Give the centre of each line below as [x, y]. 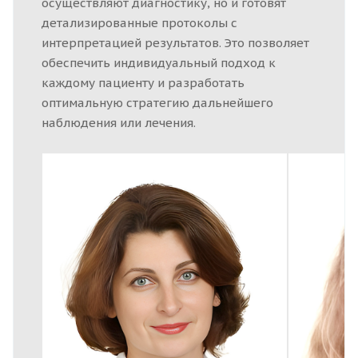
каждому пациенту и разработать [143, 82]
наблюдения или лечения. [119, 122]
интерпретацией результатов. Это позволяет [175, 42]
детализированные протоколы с [139, 22]
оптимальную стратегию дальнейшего [157, 102]
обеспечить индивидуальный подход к [159, 62]
